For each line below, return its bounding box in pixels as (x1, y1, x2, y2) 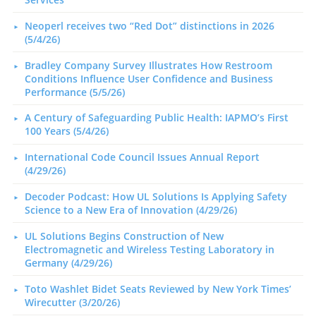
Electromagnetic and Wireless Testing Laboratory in (24, 242, 274, 256)
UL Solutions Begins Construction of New (24, 229, 224, 243)
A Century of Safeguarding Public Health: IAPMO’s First (24, 111, 288, 125)
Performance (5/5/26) (24, 85, 125, 99)
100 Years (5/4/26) (24, 124, 109, 138)
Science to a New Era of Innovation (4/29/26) (24, 202, 237, 217)
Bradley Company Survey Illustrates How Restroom (24, 58, 272, 72)
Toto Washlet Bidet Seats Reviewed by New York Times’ (24, 281, 291, 296)
